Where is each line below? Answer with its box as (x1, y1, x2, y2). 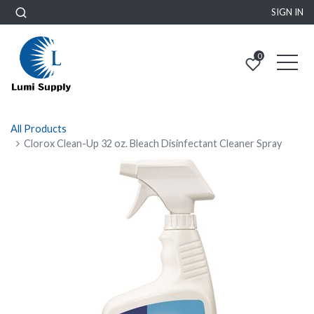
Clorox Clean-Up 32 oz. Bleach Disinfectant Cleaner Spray (24, 137, 282, 149)
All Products (11, 123, 67, 135)
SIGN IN (271, 6, 303, 18)
